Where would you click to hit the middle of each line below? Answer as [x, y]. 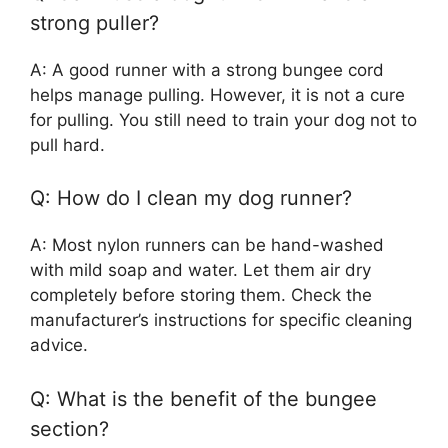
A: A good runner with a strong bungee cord [207, 69]
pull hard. [67, 144]
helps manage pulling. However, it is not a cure [217, 94]
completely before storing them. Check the [201, 295]
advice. [59, 345]
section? [69, 428]
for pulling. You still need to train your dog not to [223, 119]
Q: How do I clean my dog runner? [191, 198]
